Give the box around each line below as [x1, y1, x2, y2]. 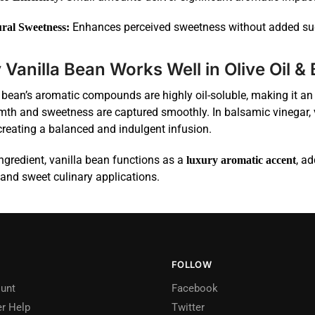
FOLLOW [172, 259, 212, 271]
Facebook [172, 281, 218, 295]
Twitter [172, 300, 205, 314]
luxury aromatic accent [186, 153, 296, 166]
